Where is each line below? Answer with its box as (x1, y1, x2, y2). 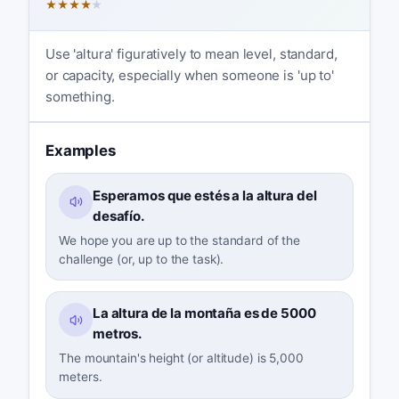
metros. (92, 325, 142, 343)
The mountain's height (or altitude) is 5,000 (59, 351, 304, 366)
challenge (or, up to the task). (59, 251, 224, 266)
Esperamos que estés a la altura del (92, 187, 317, 205)
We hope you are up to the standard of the (59, 232, 301, 248)
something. (45, 88, 115, 106)
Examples (45, 141, 116, 159)
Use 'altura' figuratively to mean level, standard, (45, 45, 338, 63)
